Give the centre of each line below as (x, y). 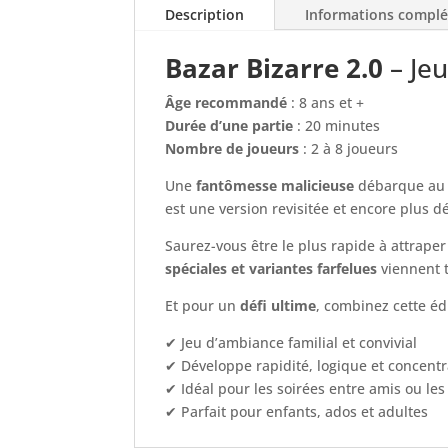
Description (205, 15)
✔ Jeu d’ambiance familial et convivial (291, 343)
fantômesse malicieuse (275, 186)
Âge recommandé (226, 103)
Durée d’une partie (229, 126)
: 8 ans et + (326, 103)
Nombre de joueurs (232, 149)
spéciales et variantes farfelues (271, 269)
